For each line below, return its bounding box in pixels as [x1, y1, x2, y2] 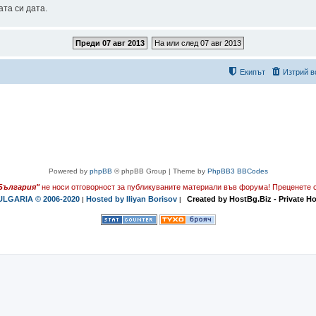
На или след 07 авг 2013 [154, 39, 241, 47]
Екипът [240, 68, 265, 76]
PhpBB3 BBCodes [207, 167, 268, 175]
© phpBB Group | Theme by [111, 167, 207, 175]
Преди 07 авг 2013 [75, 39, 145, 47]
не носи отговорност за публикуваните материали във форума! [42, 183, 270, 191]
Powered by [48, 167, 90, 175]
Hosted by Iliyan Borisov [86, 195, 177, 203]
